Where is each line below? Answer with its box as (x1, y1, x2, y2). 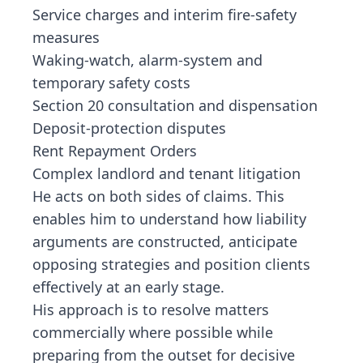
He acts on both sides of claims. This (32, 186, 284, 206)
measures (32, 28, 100, 47)
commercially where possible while (32, 322, 273, 342)
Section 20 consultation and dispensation (32, 96, 318, 115)
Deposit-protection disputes (32, 118, 226, 138)
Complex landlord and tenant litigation (32, 164, 301, 183)
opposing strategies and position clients (32, 254, 310, 274)
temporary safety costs (32, 73, 190, 92)
